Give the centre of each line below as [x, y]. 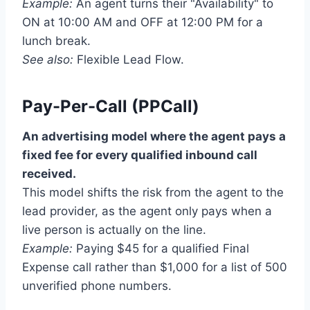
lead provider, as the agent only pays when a [147, 211]
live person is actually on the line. [114, 230]
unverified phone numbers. [97, 286]
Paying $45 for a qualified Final [161, 249]
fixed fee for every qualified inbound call [140, 155]
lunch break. [56, 41]
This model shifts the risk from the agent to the [153, 193]
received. [49, 174]
